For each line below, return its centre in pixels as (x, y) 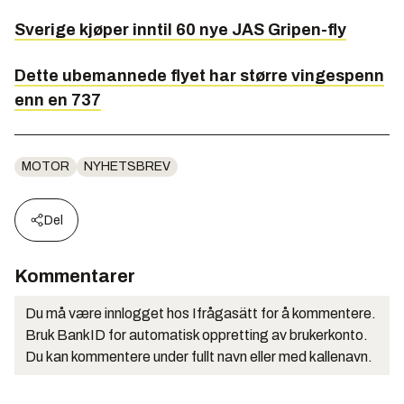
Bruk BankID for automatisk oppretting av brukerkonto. (197, 335)
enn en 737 (58, 100)
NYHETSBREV (127, 166)
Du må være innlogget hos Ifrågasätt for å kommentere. (201, 313)
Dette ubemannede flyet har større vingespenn (199, 75)
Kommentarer (75, 275)
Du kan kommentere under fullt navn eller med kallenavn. (199, 356)
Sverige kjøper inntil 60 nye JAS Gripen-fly (180, 29)
